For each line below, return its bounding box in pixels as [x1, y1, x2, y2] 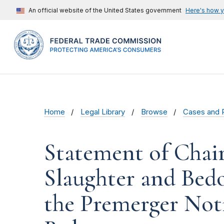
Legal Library [80, 107, 125, 117]
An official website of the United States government [28, 6, 181, 14]
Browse [140, 107, 167, 117]
